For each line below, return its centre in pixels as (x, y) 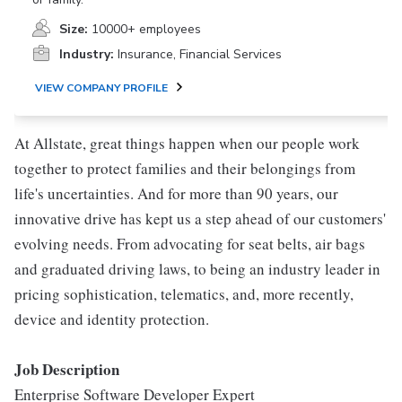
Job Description (67, 369)
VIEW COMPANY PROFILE (101, 88)
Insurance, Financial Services (200, 54)
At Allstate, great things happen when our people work (187, 143)
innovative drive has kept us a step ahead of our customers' (200, 218)
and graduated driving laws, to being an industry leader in (197, 269)
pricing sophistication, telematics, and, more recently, (184, 294)
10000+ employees (146, 29)
